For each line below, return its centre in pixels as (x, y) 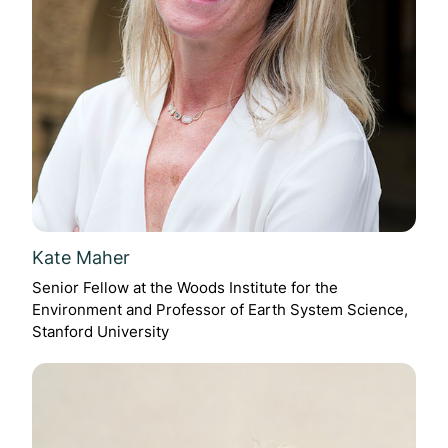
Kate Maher (81, 257)
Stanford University (100, 331)
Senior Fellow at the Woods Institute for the (185, 287)
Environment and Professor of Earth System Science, (220, 309)
